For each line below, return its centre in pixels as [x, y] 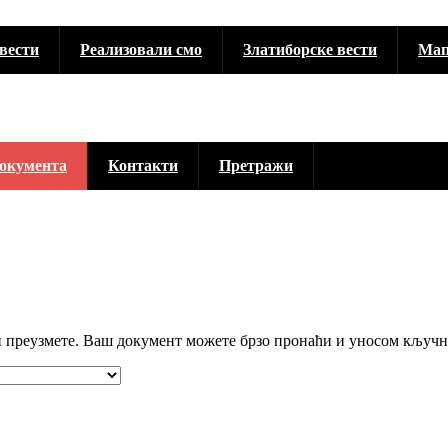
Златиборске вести [310, 49]
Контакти [143, 165]
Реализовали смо [141, 49]
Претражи [256, 165]
